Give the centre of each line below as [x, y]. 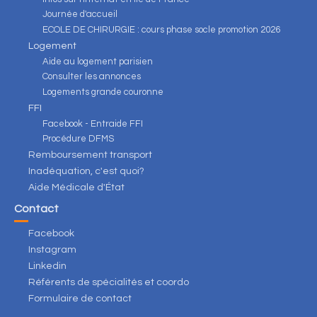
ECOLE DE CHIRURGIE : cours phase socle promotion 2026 [161, 29]
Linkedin [47, 266]
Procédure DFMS [78, 139]
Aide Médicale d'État [76, 188]
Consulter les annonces [92, 77]
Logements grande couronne [103, 92]
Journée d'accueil [80, 15]
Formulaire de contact [80, 299]
